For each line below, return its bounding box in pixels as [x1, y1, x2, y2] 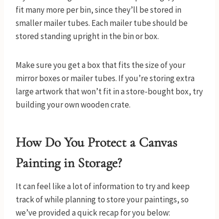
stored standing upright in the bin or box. [16, 31, 160, 42]
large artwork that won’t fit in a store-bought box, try [16, 86, 203, 97]
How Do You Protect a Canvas [16, 134, 177, 151]
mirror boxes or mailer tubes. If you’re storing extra [16, 73, 195, 84]
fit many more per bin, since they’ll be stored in [16, 4, 181, 16]
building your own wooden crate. [16, 99, 132, 110]
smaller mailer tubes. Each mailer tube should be [16, 18, 188, 29]
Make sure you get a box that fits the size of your [16, 60, 185, 71]
